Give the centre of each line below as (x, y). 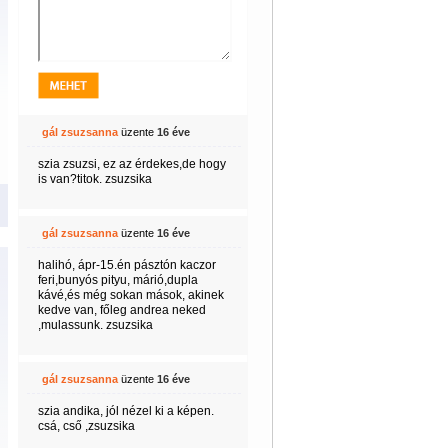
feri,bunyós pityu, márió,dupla (117, 280)
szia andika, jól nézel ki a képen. (125, 411)
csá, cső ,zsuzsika (86, 426)
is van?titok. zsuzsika (94, 179)
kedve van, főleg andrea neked (121, 310)
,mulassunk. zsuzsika (95, 325)
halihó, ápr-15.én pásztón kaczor (126, 265)
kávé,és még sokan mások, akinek (130, 295)
